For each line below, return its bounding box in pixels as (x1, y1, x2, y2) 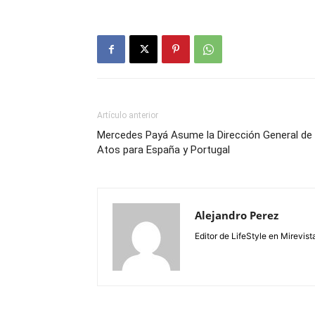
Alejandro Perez (195, 208, 278, 222)
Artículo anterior (97, 110, 158, 120)
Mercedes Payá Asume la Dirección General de (97, 129, 312, 141)
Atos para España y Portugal (97, 143, 230, 156)
